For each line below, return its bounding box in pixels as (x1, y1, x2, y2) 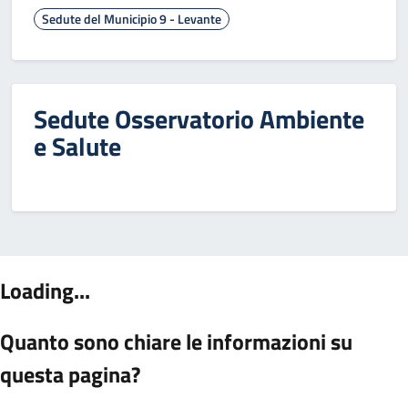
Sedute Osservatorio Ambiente (34, 99, 364, 138)
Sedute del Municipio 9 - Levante (42, 9, 221, 28)
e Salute (34, 127, 121, 166)
